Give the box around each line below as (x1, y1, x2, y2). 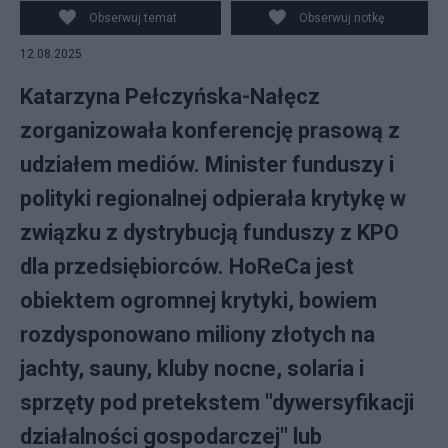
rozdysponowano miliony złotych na (20, 322, 375, 347)
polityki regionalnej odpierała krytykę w (20, 186, 406, 211)
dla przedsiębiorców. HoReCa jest (20, 254, 354, 279)
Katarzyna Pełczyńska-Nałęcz (20, 84, 320, 109)
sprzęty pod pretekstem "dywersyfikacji (20, 390, 414, 415)
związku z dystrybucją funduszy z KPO (20, 220, 399, 245)
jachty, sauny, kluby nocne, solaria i (20, 356, 364, 381)
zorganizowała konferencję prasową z (20, 118, 400, 143)
